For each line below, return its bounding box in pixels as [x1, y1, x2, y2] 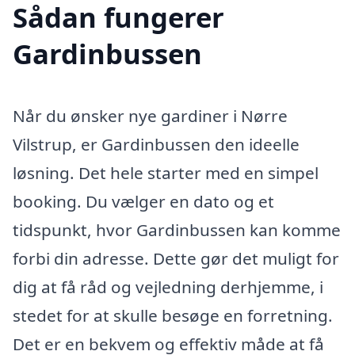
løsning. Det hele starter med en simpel [13, 162, 319, 185]
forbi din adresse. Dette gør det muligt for [13, 247, 339, 270]
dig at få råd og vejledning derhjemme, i [13, 276, 323, 299]
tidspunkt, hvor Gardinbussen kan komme [13, 219, 341, 242]
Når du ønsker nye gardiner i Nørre [13, 105, 288, 128]
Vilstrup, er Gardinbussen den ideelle [13, 133, 300, 156]
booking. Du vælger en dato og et [13, 190, 274, 213]
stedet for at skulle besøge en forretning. [13, 304, 333, 327]
